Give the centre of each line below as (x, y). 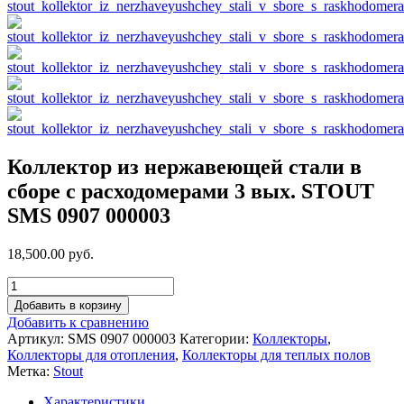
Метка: (30, 371)
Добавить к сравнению (78, 322)
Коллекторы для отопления (91, 354)
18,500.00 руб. (50, 253)
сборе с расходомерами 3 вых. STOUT (191, 191)
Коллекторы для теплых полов (276, 354)
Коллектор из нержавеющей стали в (184, 166)
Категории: (216, 338)
